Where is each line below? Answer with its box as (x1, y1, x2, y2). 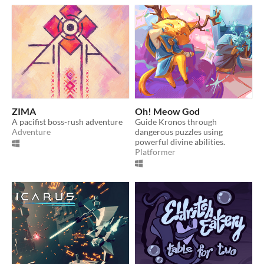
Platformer (135, 147, 176, 157)
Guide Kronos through (135, 117, 217, 127)
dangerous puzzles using (135, 127, 223, 137)
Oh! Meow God (135, 105, 200, 117)
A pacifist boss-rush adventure (12, 117, 123, 127)
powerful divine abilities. (135, 137, 225, 147)
